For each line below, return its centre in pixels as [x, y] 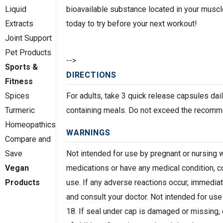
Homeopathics [30, 125]
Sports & [21, 67]
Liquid [16, 9]
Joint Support [28, 38]
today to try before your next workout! [132, 23]
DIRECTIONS [91, 75]
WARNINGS [88, 132]
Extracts [19, 24]
